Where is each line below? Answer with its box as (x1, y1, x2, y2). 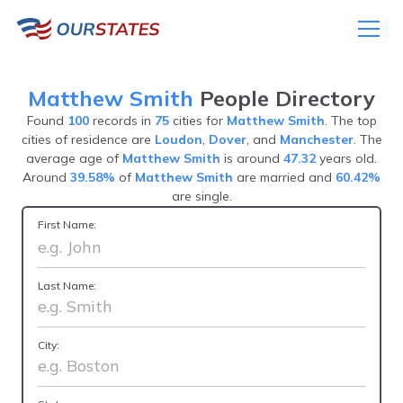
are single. (171, 188, 232, 204)
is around (220, 150, 283, 166)
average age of (26, 150, 122, 166)
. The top (324, 112, 377, 129)
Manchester (279, 131, 354, 148)
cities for (168, 112, 227, 129)
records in (88, 112, 155, 129)
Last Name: (38, 279, 96, 292)
